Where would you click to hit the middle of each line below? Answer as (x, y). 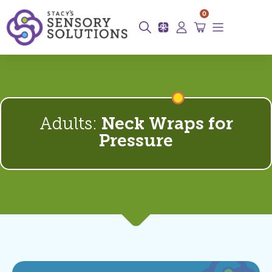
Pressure (136, 142)
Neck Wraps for (167, 125)
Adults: (70, 125)
